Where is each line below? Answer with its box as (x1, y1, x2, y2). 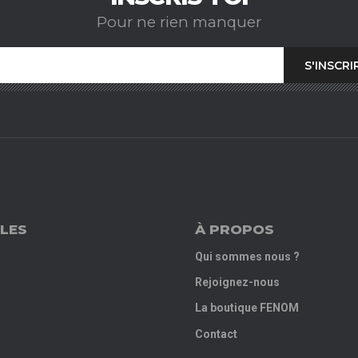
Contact (195, 327, 237, 340)
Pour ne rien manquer (97, 12, 261, 31)
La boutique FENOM (195, 301, 299, 315)
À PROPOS (195, 221, 274, 238)
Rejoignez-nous (195, 276, 280, 289)
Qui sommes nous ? (195, 250, 300, 264)
